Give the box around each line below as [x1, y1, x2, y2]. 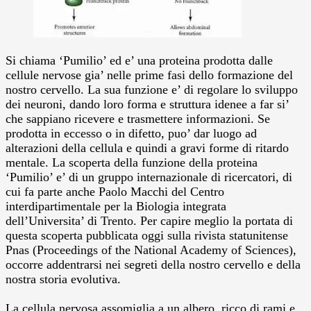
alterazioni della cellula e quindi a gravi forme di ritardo [6, 140, 289, 155]
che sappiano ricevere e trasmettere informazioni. [6, 111, 258, 126]
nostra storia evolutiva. [6, 271, 121, 286]
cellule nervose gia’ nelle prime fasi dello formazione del [6, 67, 293, 82]
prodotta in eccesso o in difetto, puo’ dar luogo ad [6, 126, 257, 140]
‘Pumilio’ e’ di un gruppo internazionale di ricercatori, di [6, 169, 292, 184]
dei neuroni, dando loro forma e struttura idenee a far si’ [6, 96, 289, 111]
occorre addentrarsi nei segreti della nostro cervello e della [6, 257, 301, 271]
